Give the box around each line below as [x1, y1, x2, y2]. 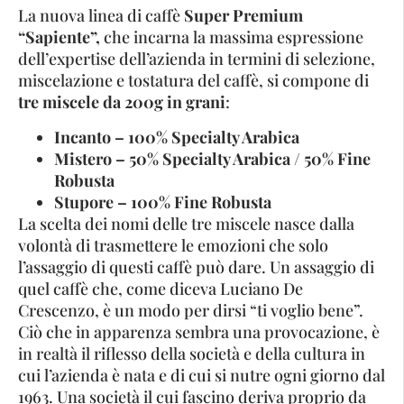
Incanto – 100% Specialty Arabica [54, 125, 299, 148]
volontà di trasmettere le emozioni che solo [18, 234, 328, 256]
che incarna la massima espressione [100, 26, 363, 49]
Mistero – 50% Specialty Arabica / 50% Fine [54, 147, 371, 170]
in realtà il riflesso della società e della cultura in [18, 342, 365, 364]
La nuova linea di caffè [18, 5, 184, 27]
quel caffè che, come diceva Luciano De [18, 277, 303, 299]
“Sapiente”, [18, 26, 100, 49]
